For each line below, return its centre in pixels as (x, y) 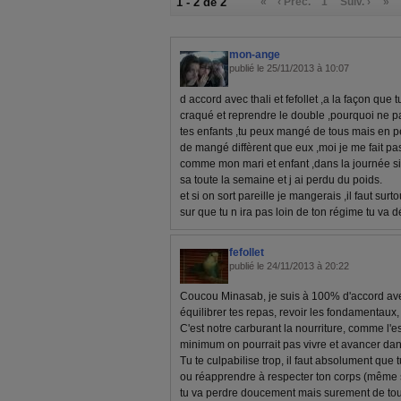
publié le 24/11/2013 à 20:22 (289, 266)
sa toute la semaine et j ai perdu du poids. (281, 180)
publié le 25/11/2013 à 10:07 (289, 68)
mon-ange (255, 55)
